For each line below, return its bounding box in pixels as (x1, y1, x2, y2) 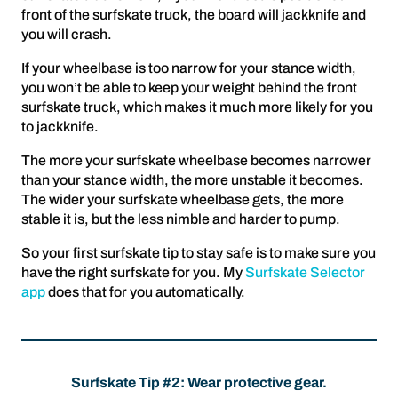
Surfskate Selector (245, 265, 365, 280)
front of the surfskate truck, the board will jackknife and (21, 7, 366, 22)
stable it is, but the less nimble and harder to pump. (21, 211, 340, 227)
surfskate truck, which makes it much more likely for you (21, 99, 373, 115)
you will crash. (21, 27, 112, 42)
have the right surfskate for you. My (21, 265, 245, 280)
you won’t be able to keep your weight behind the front (21, 80, 357, 95)
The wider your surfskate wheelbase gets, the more (21, 192, 344, 207)
